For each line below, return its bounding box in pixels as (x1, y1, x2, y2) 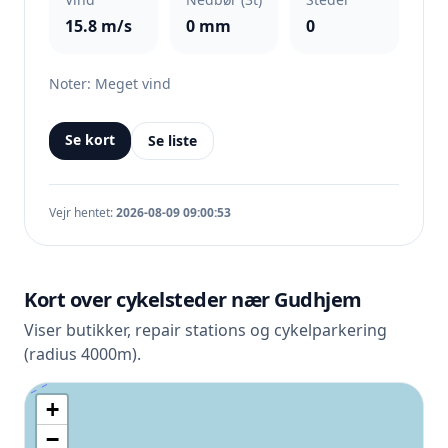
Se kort (65, 130, 115, 149)
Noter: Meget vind (49, 74, 171, 93)
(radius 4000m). (24, 343, 141, 365)
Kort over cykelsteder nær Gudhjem (24, 286, 362, 313)
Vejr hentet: (49, 204, 116, 221)
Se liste (148, 131, 197, 150)
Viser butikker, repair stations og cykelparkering (24, 319, 387, 341)
